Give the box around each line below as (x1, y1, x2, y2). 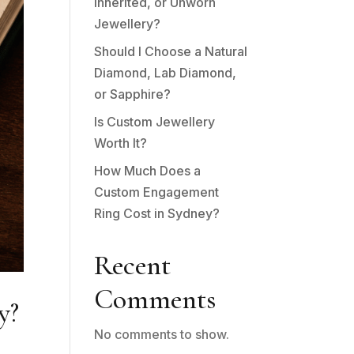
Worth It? (94, 135, 148, 151)
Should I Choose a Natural (94, 43, 248, 59)
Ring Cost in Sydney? (94, 205, 220, 221)
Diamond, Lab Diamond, (94, 65, 237, 81)
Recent (94, 248, 171, 282)
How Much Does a (94, 163, 201, 179)
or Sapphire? (94, 86, 171, 102)
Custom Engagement (94, 184, 220, 200)
